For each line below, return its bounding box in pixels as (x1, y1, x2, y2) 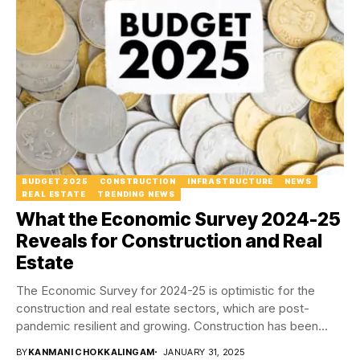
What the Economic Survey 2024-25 (16, 207, 341, 231)
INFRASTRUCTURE (186, 176, 274, 186)
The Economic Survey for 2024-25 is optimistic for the (16, 282, 315, 298)
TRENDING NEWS (96, 189, 175, 198)
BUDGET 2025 (22, 176, 88, 186)
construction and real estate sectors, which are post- (16, 300, 309, 316)
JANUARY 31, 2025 (162, 346, 245, 358)
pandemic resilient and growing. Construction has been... (16, 317, 328, 333)
